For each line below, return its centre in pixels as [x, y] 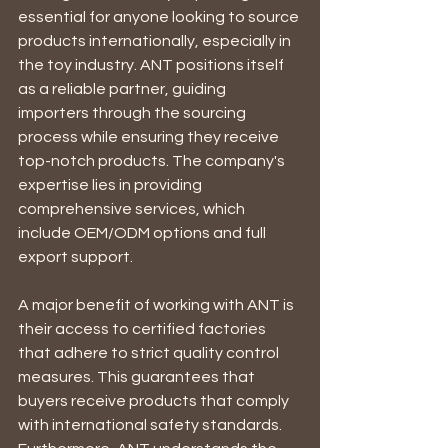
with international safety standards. [151, 425]
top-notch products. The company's [153, 161]
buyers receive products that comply [155, 401]
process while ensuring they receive [150, 137]
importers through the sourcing [133, 113]
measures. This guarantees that [138, 377]
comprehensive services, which [133, 209]
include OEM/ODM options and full [143, 233]
